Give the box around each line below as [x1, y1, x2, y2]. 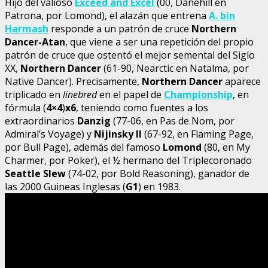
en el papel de [97, 87, 164, 101]
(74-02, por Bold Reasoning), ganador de [66, 166, 249, 180]
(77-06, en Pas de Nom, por [111, 114, 234, 127]
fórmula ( [5, 100, 46, 114]
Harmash [5, 22, 48, 35]
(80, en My [202, 140, 250, 154]
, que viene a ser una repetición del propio [65, 35, 254, 48]
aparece [223, 74, 261, 88]
